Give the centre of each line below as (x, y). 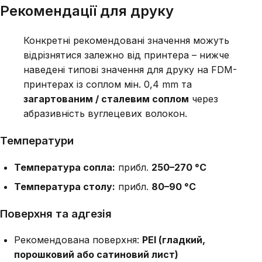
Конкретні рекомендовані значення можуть (126, 41)
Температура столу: (65, 186)
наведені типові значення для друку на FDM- (130, 70)
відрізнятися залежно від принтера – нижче (126, 55)
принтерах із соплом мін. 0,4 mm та (108, 85)
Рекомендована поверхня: (78, 240)
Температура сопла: (65, 167)
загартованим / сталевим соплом (106, 99)
